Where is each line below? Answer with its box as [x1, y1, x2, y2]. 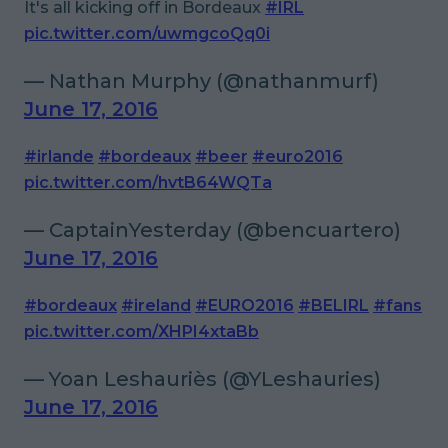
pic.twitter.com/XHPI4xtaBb [24, 321, 259, 341]
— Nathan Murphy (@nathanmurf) [24, 68, 379, 93]
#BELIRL [298, 295, 369, 315]
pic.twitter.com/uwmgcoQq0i [24, 23, 270, 43]
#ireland [121, 295, 191, 315]
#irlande [24, 146, 94, 166]
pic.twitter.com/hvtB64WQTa [24, 172, 272, 192]
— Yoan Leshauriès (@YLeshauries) [24, 366, 381, 391]
